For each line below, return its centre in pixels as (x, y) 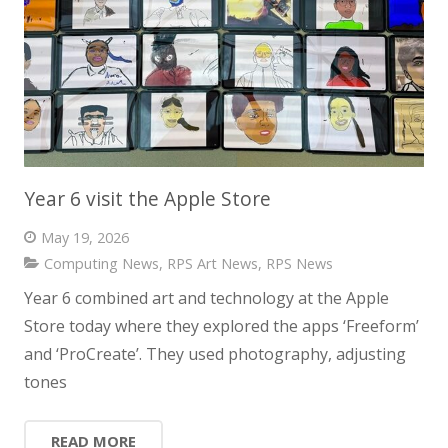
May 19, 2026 (84, 238)
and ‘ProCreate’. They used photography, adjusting (215, 354)
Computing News (101, 263)
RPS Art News (212, 263)
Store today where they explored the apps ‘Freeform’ (221, 326)
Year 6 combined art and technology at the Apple (206, 298)
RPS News (299, 263)
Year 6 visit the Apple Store (147, 199)
